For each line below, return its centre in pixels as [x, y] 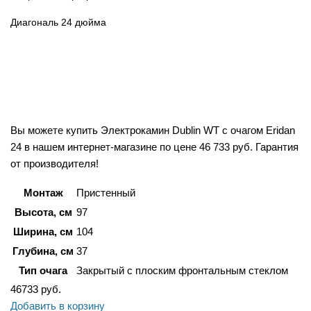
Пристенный [106, 193]
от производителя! [54, 164]
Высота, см [43, 212]
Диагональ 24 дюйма [58, 23]
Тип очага [43, 271]
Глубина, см [43, 251]
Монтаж [43, 193]
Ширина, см [43, 232]
